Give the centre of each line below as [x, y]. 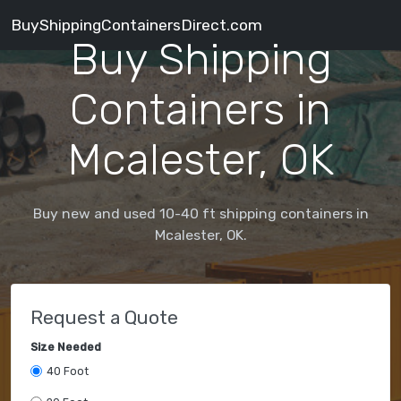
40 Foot [67, 371]
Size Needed [66, 347]
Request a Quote [104, 317]
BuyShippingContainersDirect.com [137, 25]
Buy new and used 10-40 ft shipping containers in [200, 213]
